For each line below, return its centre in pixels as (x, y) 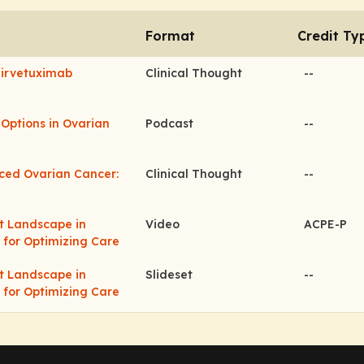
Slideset (169, 275)
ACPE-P (326, 224)
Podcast (170, 123)
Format (171, 36)
